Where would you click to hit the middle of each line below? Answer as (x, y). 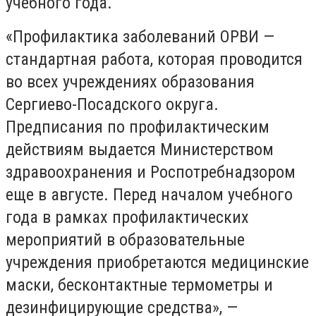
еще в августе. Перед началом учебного (149, 195)
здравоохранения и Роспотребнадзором (151, 172)
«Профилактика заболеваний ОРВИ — (140, 37)
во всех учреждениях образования (130, 82)
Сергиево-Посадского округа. (112, 104)
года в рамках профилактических (127, 217)
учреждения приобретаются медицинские (157, 262)
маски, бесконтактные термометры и (139, 285)
